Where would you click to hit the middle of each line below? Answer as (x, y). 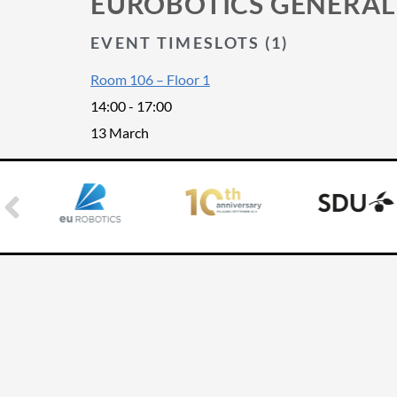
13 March (120, 133)
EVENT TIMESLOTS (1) (190, 43)
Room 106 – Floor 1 (150, 80)
